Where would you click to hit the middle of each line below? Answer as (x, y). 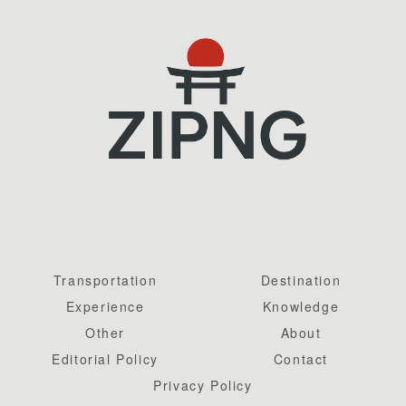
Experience (105, 307)
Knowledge (301, 307)
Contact (301, 359)
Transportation (105, 280)
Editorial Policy (105, 359)
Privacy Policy (203, 386)
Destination (301, 280)
